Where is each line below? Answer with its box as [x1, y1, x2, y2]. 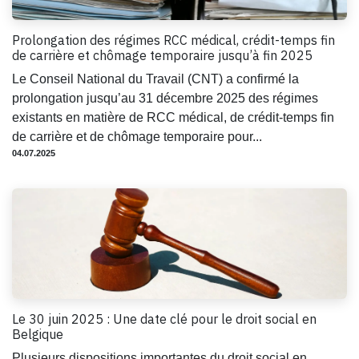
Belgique [12, 325, 63, 342]
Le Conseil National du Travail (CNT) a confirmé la [12, 71, 299, 86]
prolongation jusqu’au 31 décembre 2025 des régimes [12, 91, 318, 105]
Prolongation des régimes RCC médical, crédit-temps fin [12, 31, 335, 48]
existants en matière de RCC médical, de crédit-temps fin [12, 110, 334, 124]
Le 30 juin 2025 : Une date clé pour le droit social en [12, 310, 317, 327]
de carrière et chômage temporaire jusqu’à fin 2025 [12, 46, 313, 63]
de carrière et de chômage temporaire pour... [12, 129, 262, 143]
